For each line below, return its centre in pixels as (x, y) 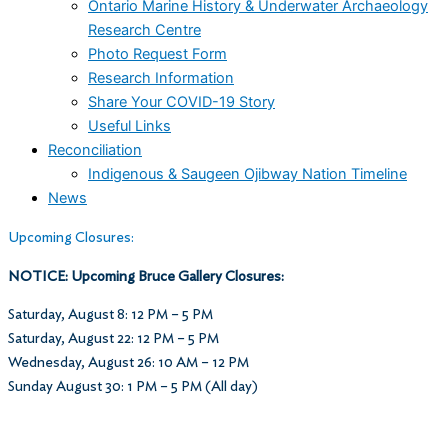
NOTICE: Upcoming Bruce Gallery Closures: (146, 276)
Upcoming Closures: (71, 237)
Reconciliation (95, 150)
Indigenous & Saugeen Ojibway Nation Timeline (247, 174)
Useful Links (129, 126)
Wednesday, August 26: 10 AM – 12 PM (128, 363)
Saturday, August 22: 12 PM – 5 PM (113, 339)
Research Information (161, 78)
